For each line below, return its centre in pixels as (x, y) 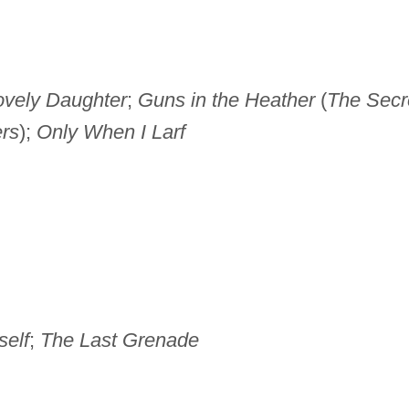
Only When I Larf (110, 132)
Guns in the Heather (226, 100)
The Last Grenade (119, 341)
